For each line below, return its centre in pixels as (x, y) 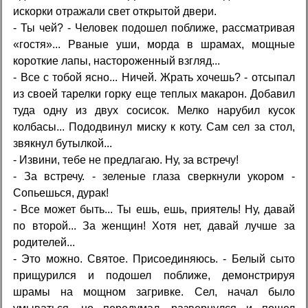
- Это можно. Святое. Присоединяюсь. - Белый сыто (154, 258)
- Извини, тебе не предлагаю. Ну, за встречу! (126, 159)
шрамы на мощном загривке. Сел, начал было (154, 291)
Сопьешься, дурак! (61, 192)
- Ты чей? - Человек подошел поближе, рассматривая (154, 27)
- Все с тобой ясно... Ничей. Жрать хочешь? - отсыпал (154, 77)
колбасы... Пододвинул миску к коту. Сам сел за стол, (154, 126)
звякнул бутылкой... (63, 143)
